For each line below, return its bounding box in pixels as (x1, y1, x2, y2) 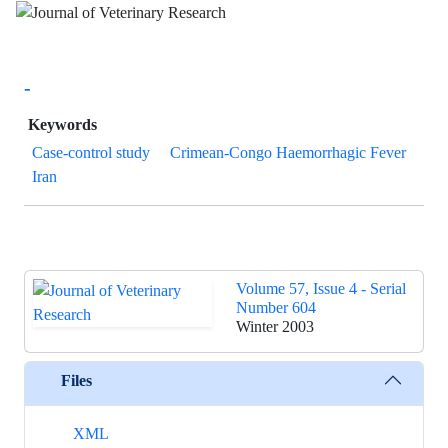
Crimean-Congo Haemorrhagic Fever (170, 143, 406, 163)
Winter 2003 (236, 317, 314, 337)
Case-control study (32, 143, 150, 163)
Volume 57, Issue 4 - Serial (236, 279, 406, 299)
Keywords (28, 115, 97, 135)
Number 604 (236, 298, 316, 318)
